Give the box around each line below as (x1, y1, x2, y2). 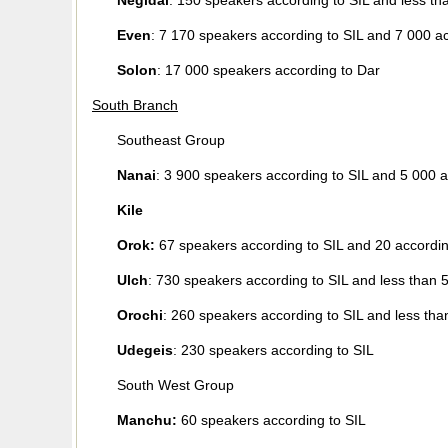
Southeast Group (117, 132, 225, 148)
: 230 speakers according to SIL (173, 342, 374, 358)
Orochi (117, 307, 163, 323)
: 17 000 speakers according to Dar (157, 62, 380, 78)
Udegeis (117, 342, 173, 358)
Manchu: (117, 412, 177, 428)
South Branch (92, 97, 178, 113)
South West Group (117, 377, 234, 393)
